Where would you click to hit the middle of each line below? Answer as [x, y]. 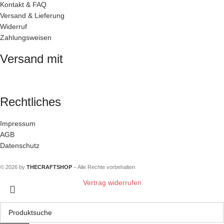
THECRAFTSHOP [49, 167]
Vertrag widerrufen [112, 183]
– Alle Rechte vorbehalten [103, 167]
